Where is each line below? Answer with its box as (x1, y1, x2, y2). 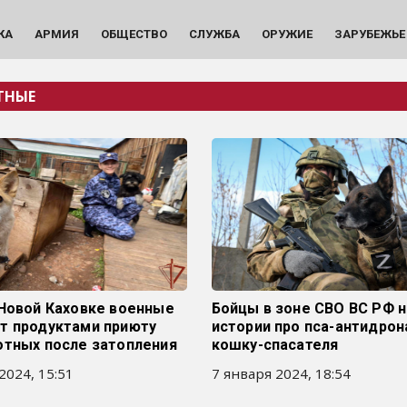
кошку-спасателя (211, 336, 339, 353)
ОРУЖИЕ (261, 26, 313, 41)
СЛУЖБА (188, 26, 240, 41)
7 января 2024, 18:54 (211, 364, 351, 382)
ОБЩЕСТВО (100, 26, 167, 41)
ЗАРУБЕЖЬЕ (333, 26, 405, 41)
